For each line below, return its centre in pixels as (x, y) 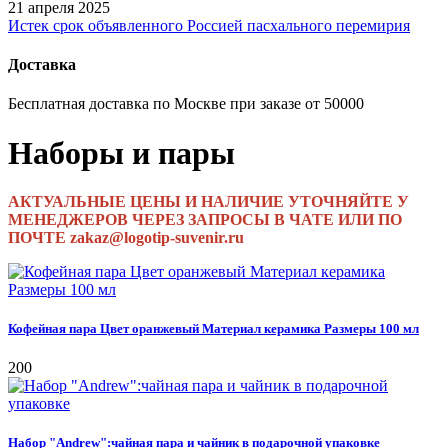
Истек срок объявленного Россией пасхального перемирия (209, 25)
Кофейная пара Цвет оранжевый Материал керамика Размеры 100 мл (213, 329)
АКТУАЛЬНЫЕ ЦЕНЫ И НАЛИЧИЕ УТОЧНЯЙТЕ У (208, 201)
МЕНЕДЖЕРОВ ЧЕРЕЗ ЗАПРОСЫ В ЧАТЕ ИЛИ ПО (205, 219)
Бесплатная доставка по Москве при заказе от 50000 (186, 104)
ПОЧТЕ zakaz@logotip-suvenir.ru (126, 237)
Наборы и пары (121, 152)
